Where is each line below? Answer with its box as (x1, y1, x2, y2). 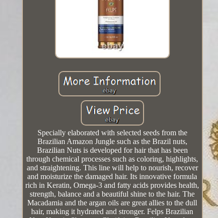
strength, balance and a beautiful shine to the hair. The (30, 190, 195, 199)
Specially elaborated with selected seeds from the (37, 128, 187, 137)
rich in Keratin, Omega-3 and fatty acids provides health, (25, 181, 200, 190)
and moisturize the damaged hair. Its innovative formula (27, 172, 198, 181)
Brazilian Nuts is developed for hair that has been (36, 146, 188, 155)
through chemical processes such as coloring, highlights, (26, 155, 199, 163)
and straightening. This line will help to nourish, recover (26, 163, 198, 172)
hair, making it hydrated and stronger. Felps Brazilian (31, 207, 194, 216)
